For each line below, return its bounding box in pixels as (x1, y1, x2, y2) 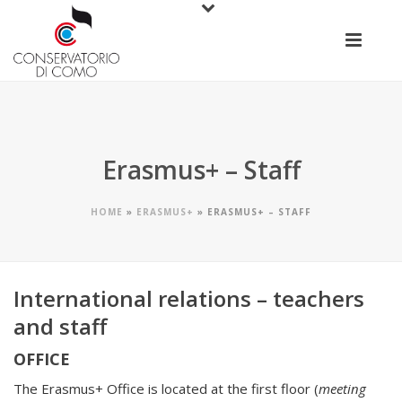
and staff (13, 311, 107, 341)
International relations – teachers (13, 284, 364, 313)
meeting (319, 380, 366, 398)
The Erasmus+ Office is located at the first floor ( (13, 380, 319, 398)
